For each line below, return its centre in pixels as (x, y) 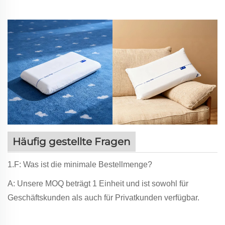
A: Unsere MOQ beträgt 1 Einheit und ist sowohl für (98, 183)
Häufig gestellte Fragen (72, 141)
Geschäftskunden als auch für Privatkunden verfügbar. (103, 197)
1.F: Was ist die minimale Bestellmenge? (80, 164)
